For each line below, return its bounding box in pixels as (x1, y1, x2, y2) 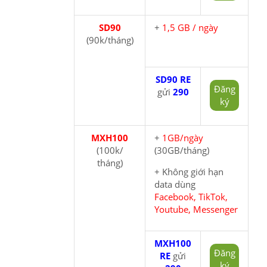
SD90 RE (155, 73, 191, 85)
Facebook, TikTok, (154, 190, 228, 203)
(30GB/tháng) (154, 144, 209, 156)
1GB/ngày (162, 131, 203, 144)
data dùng (154, 178, 195, 190)
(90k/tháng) (86, 33, 133, 46)
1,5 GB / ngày (162, 21, 221, 33)
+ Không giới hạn (154, 165, 223, 178)
